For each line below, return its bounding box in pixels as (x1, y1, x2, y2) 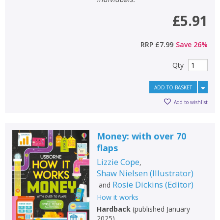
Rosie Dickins (112, 179, 163, 190)
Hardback (96, 204, 131, 214)
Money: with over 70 (96, 130, 186, 142)
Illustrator (152, 167, 191, 179)
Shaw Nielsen (96, 167, 148, 179)
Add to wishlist (174, 98, 208, 106)
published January (134, 204, 190, 214)
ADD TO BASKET (154, 84, 192, 91)
